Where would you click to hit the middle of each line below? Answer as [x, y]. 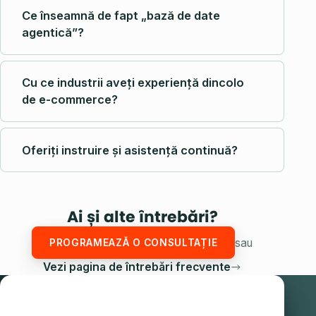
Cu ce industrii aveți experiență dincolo [133, 83]
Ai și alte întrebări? [142, 217]
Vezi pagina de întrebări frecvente [136, 267]
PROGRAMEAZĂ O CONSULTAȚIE [133, 243]
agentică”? [53, 33]
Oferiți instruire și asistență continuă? [130, 150]
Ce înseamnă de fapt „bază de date [121, 16]
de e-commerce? [70, 100]
